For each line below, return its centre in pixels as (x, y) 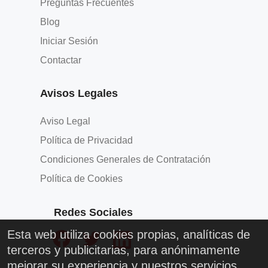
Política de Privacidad (86, 141)
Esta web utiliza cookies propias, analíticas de (129, 234)
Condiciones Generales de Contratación (125, 160)
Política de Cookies (81, 179)
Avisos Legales (79, 94)
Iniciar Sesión (69, 41)
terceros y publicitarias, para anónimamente (124, 250)
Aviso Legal (65, 121)
